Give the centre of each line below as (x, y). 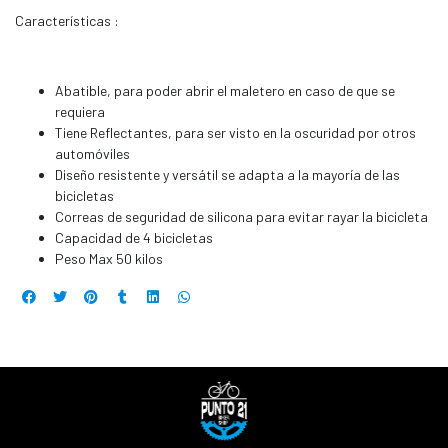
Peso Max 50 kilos (109, 259)
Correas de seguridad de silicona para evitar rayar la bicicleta (241, 217)
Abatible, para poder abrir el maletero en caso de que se (225, 91)
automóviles (92, 154)
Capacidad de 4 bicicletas (134, 238)
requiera (80, 112)
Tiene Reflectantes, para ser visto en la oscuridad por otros (235, 133)
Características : (67, 21)
